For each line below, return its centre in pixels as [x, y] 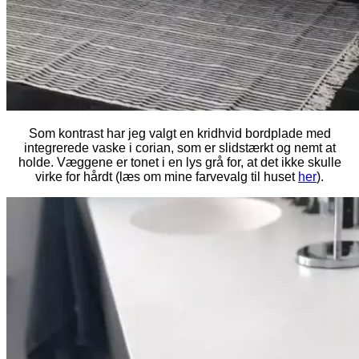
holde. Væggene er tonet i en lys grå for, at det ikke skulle [179, 162]
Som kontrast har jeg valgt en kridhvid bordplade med [179, 133]
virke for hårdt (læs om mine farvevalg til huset [167, 176]
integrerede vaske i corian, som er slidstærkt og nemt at [179, 147]
